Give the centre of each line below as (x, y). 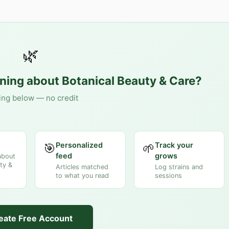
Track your (174, 145)
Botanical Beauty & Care (128, 80)
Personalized (79, 145)
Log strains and (179, 167)
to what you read (82, 175)
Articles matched (82, 167)
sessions (168, 175)
